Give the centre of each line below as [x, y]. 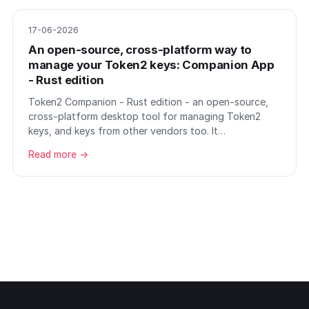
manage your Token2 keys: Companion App [151, 65]
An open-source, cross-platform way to [140, 50]
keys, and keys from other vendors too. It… [127, 131]
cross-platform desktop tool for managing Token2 [144, 116]
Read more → [58, 154]
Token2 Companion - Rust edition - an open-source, [148, 102]
